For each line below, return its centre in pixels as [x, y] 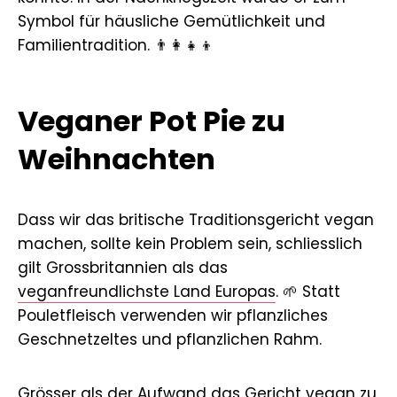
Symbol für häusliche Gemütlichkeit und [171, 21]
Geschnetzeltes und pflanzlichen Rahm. [170, 339]
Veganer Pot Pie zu [152, 121]
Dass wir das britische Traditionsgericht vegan [196, 219]
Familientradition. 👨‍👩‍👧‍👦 [116, 45]
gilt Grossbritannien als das [123, 267]
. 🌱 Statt [308, 291]
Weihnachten [117, 159]
